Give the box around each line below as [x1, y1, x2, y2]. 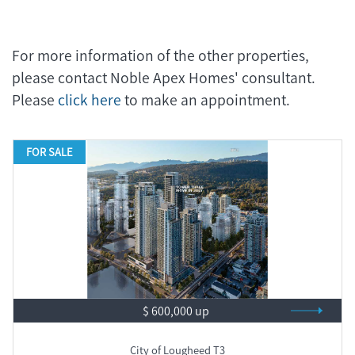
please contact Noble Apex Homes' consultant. [12, 67, 315, 88]
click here [58, 90, 121, 110]
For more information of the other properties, [12, 45, 309, 66]
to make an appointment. [121, 90, 290, 110]
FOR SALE [26, 144, 73, 159]
